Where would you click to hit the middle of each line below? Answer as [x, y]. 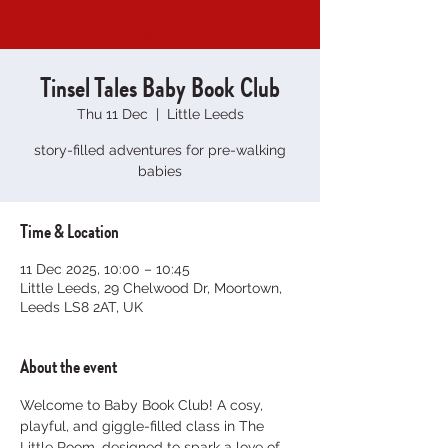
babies [160, 170]
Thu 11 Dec [112, 113]
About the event [68, 365]
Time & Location [69, 230]
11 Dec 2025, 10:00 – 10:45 [105, 268]
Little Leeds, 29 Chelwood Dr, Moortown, [151, 287]
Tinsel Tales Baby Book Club [160, 86]
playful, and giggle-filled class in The [144, 425]
